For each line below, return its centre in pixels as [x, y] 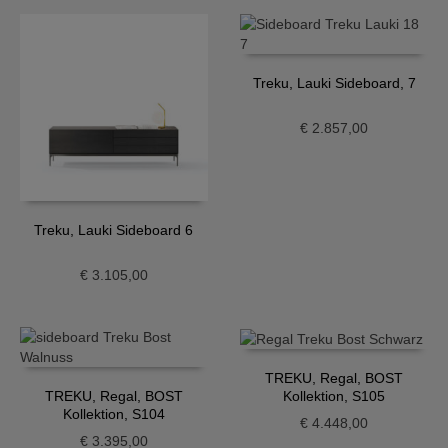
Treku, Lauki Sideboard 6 [114, 230]
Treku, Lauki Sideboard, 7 [334, 82]
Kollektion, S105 [334, 395]
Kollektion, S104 [113, 414]
